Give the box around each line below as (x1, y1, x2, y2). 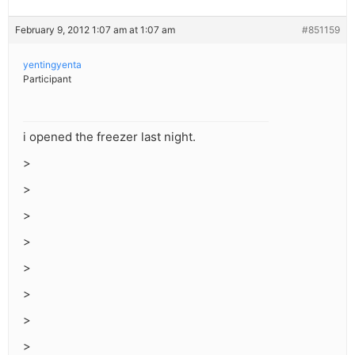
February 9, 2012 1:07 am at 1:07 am (15, 24, 175, 36)
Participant (23, 73, 71, 86)
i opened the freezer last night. (23, 129, 196, 145)
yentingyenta (23, 59, 82, 71)
